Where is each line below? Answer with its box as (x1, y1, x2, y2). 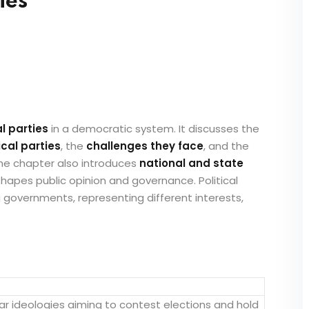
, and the (203, 139, 249, 153)
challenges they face (86, 139, 203, 153)
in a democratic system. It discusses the (48, 121, 259, 136)
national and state (139, 156, 243, 170)
